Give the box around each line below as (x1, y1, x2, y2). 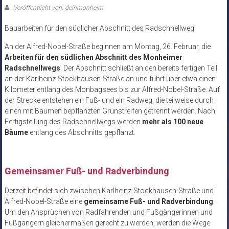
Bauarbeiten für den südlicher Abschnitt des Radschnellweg (4, 24, 194, 33)
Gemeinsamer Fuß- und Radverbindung (4, 166, 169, 177)
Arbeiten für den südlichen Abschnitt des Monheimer (4, 53, 182, 62)
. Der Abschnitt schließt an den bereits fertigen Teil (60, 64, 217, 73)
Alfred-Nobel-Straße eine (4, 197, 84, 206)
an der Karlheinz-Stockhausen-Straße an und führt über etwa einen (4, 75, 216, 83)
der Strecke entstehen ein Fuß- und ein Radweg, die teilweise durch (4, 96, 214, 105)
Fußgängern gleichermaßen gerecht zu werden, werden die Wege (4, 219, 210, 227)
